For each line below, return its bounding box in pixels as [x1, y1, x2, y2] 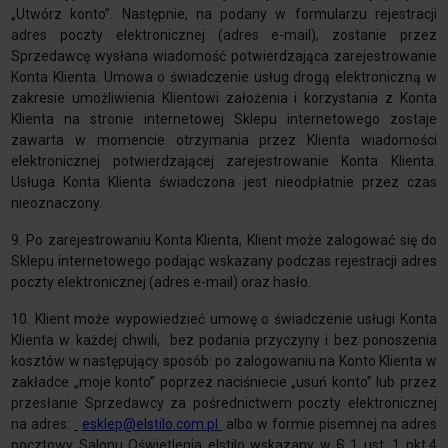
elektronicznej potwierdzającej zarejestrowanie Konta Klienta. [11, 153, 437, 170]
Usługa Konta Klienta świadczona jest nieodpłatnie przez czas [11, 174, 437, 191]
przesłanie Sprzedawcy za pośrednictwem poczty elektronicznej [11, 395, 437, 412]
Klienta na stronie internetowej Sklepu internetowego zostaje [11, 111, 437, 128]
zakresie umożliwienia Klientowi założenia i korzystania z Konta [11, 90, 437, 107]
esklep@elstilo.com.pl [82, 416, 223, 433]
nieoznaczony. [11, 195, 103, 212]
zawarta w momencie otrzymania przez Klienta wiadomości [11, 132, 437, 149]
